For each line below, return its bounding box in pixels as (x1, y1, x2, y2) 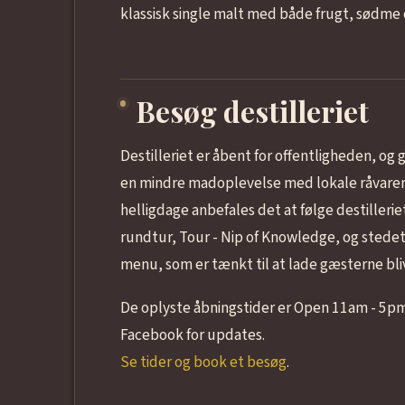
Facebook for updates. (119, 324, 265, 347)
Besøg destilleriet (137, 91, 370, 131)
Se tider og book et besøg (119, 351, 287, 374)
